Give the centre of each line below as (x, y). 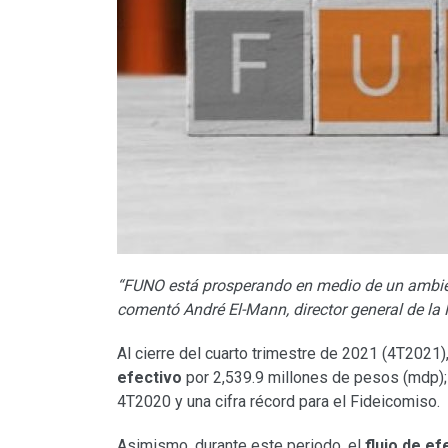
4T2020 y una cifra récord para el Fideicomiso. (278, 402)
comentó (148, 310)
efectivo (149, 378)
